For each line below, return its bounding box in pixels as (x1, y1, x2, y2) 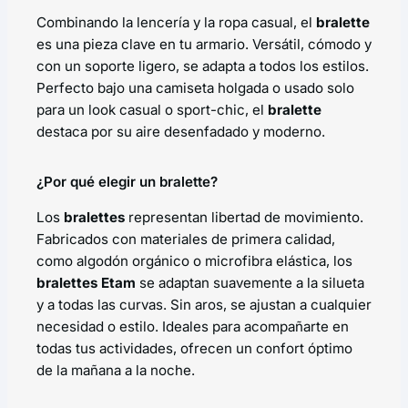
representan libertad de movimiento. (125, 208, 363, 226)
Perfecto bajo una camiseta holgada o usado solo (36, 78, 354, 97)
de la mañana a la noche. (36, 361, 195, 379)
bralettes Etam (36, 273, 136, 291)
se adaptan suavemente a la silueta (136, 273, 364, 291)
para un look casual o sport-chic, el (36, 100, 268, 118)
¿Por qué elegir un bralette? (36, 172, 218, 190)
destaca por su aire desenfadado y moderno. (36, 122, 325, 140)
